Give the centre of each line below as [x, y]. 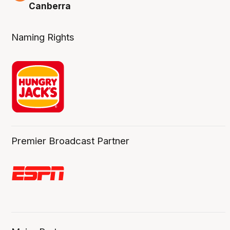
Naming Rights [43, 37]
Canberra [50, 6]
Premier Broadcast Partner [71, 141]
